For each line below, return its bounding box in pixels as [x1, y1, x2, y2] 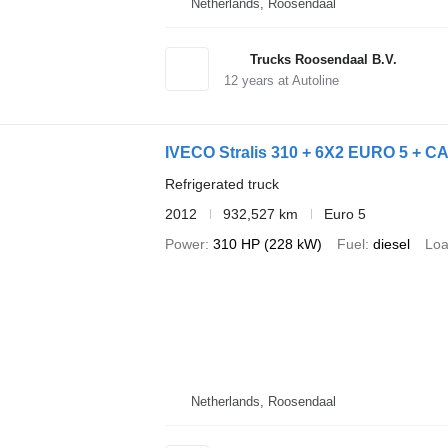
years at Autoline [237, 72, 339, 88]
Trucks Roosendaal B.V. [249, 51, 397, 67]
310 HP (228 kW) [212, 235, 322, 252]
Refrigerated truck [164, 175, 279, 192]
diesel [372, 235, 410, 252]
